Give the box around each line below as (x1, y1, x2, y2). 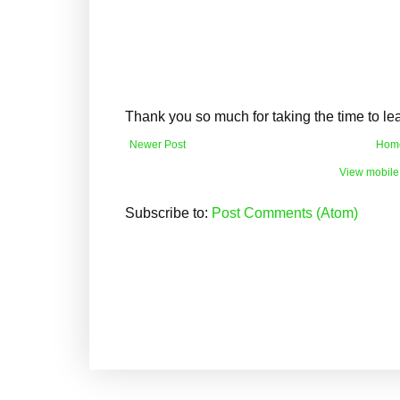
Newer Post (129, 137, 186, 151)
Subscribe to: (125, 204, 212, 221)
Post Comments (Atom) (212, 204, 358, 221)
